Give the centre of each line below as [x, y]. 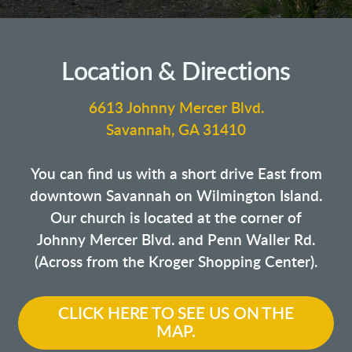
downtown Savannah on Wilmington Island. [176, 196]
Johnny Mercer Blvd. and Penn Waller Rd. [176, 240]
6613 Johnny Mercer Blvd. [176, 108]
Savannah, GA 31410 [176, 130]
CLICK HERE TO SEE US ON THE [176, 313]
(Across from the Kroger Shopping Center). [176, 262]
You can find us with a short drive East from [176, 174]
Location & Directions [176, 72]
